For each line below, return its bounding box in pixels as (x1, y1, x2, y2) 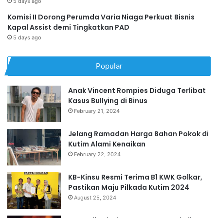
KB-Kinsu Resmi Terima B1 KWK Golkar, (68, 172, 202, 182)
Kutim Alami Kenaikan (68, 139, 145, 149)
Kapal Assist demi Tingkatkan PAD (7, 22, 129, 33)
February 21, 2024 (74, 108, 120, 115)
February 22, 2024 (74, 151, 121, 158)
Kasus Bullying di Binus (68, 96, 147, 106)
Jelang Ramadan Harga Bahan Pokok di (68, 129, 209, 139)
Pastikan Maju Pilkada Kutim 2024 (68, 182, 189, 193)
